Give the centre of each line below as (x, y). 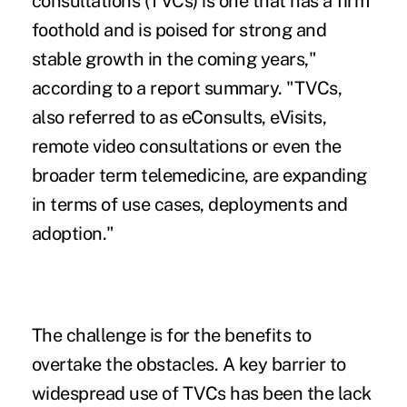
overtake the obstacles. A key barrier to (189, 364)
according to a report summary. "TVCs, (187, 88)
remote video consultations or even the (186, 146)
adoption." (73, 233)
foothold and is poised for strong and (179, 30)
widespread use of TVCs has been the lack (201, 393)
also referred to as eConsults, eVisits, (179, 117)
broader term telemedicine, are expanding (199, 175)
